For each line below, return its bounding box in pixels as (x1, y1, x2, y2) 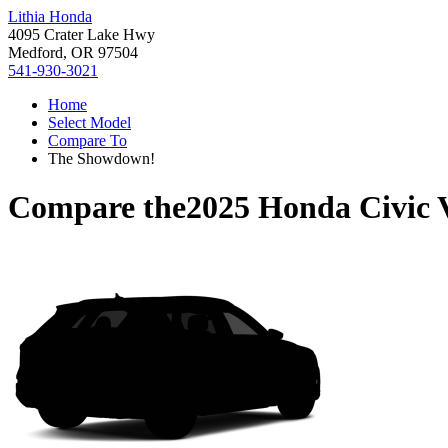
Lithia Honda (8, 8, 92, 25)
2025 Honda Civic (186, 189, 430, 226)
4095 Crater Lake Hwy (8, 26, 155, 43)
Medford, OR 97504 (8, 44, 138, 61)
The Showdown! (48, 150, 155, 167)
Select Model (48, 114, 131, 131)
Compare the (8, 189, 186, 226)
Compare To (48, 132, 127, 149)
